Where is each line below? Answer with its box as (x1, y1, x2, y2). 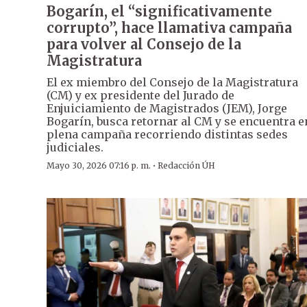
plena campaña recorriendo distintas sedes (47, 127, 288, 141)
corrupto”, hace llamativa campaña (47, 19, 292, 36)
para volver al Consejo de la (47, 35, 241, 53)
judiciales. (47, 140, 103, 154)
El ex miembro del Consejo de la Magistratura (47, 75, 298, 89)
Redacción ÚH (158, 160, 215, 171)
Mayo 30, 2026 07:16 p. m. (47, 160, 151, 171)
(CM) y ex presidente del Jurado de (47, 88, 234, 102)
